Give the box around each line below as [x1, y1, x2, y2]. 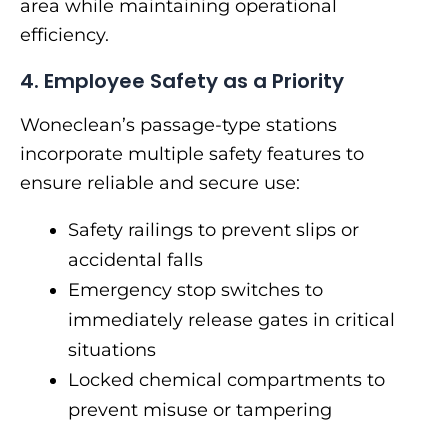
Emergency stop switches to [68, 279, 323, 302]
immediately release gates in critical [68, 309, 395, 332]
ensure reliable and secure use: [20, 172, 300, 195]
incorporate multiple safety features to [20, 143, 364, 166]
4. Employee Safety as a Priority [20, 67, 344, 96]
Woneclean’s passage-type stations [20, 114, 337, 137]
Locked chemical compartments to [68, 369, 385, 392]
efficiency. [20, 24, 109, 47]
